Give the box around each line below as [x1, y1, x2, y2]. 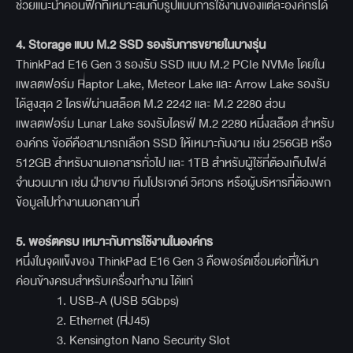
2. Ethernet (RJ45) [16, 310, 150, 331]
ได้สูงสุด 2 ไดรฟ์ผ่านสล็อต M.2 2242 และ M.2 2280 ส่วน [16, 94, 285, 114]
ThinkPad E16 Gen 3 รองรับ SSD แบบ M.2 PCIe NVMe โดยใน [16, 54, 325, 75]
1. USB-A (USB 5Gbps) [16, 291, 179, 311]
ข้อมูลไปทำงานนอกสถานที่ [16, 192, 139, 213]
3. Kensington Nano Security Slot [16, 330, 230, 351]
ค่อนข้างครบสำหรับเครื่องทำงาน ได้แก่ [16, 271, 193, 292]
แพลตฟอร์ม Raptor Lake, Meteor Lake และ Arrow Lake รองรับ [16, 74, 329, 95]
